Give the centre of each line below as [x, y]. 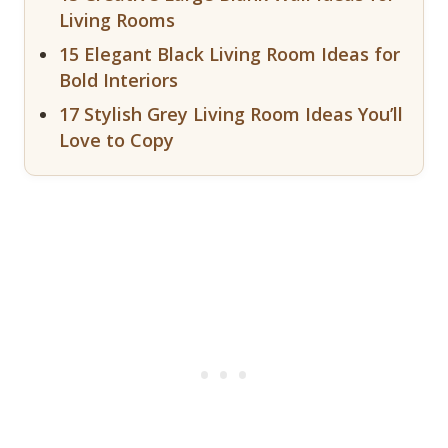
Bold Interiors [118, 79]
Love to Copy [116, 139]
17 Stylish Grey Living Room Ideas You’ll [231, 113]
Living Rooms [117, 19]
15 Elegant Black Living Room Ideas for [229, 53]
